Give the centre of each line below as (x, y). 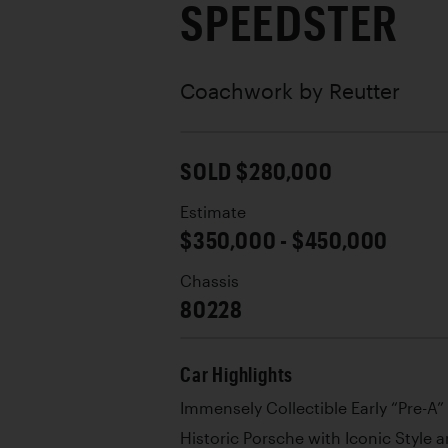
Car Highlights (237, 374)
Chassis (209, 280)
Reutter (364, 90)
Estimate (213, 211)
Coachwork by (254, 90)
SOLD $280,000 (256, 170)
